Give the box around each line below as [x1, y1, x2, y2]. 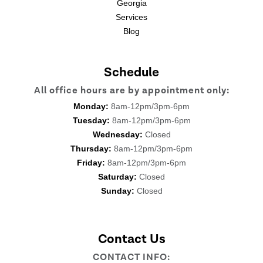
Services [116, 12, 147, 22]
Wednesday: [92, 129, 143, 139]
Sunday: [100, 186, 134, 195]
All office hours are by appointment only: [33, 84, 230, 97]
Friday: [77, 157, 105, 167]
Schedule [104, 63, 159, 81]
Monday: [73, 101, 109, 111]
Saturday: [98, 171, 137, 181]
